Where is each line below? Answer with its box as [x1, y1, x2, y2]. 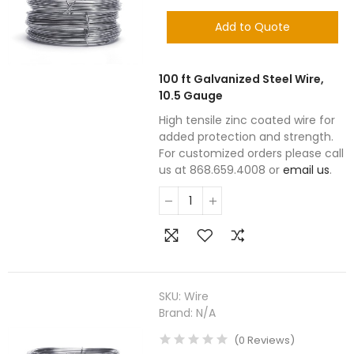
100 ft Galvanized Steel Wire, [159, 71, 325, 87]
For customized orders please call [159, 145, 345, 161]
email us [283, 162, 330, 178]
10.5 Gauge [159, 88, 224, 104]
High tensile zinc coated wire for [159, 112, 336, 128]
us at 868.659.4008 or [159, 162, 284, 178]
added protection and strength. [159, 129, 334, 145]
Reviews [245, 333, 291, 348]
